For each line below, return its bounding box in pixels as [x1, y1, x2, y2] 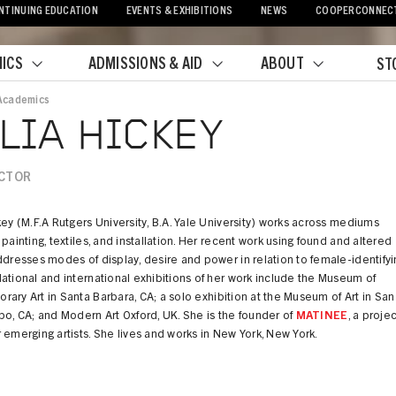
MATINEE [295, 311, 348, 323]
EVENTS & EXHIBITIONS [126, 6, 233, 18]
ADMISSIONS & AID [88, 57, 203, 73]
